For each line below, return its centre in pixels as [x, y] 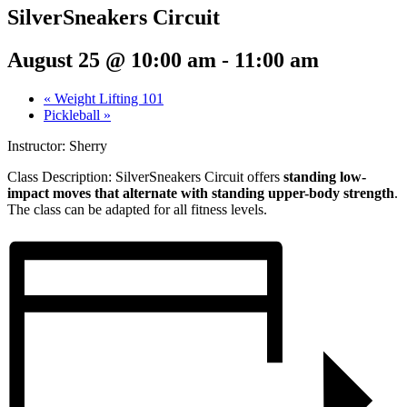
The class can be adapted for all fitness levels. [137, 209]
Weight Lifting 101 [107, 98]
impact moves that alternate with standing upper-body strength [201, 193]
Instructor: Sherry [57, 145]
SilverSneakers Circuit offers [198, 176]
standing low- [325, 176]
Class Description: [61, 176]
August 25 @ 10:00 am [112, 60]
